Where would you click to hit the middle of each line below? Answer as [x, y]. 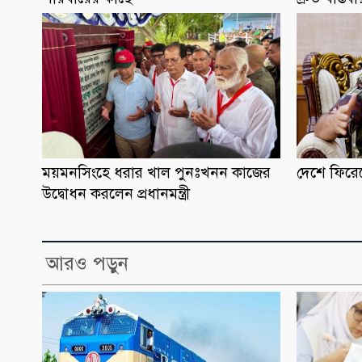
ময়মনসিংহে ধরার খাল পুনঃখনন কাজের [157, 173]
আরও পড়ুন [87, 264]
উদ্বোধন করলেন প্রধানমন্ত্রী [116, 194]
